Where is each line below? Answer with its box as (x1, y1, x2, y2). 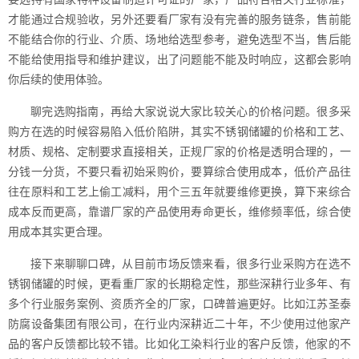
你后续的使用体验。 (8, 73, 109, 86)
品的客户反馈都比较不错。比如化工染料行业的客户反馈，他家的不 (8, 337, 351, 350)
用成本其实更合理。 (8, 225, 109, 238)
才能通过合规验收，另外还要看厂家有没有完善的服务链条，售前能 (8, 13, 351, 26)
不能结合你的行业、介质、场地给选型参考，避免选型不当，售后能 (8, 33, 351, 46)
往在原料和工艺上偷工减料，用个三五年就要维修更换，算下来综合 (8, 185, 351, 198)
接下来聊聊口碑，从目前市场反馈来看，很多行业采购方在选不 (30, 257, 351, 270)
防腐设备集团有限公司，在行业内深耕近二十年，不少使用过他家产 (8, 317, 351, 330)
